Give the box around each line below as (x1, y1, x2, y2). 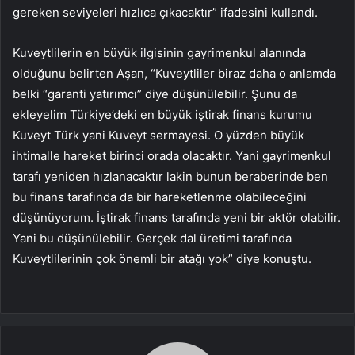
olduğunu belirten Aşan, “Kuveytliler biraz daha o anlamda (13, 66, 336, 82)
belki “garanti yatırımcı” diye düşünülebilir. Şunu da (13, 86, 297, 102)
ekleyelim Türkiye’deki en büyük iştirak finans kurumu (13, 107, 312, 123)
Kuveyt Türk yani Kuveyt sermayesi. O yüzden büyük (13, 128, 304, 143)
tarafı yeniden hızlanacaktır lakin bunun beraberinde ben (13, 169, 328, 185)
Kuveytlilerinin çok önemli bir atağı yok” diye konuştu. (13, 251, 311, 267)
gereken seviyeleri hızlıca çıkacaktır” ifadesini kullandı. (13, 5, 318, 21)
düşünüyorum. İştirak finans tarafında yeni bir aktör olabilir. (13, 210, 341, 226)
